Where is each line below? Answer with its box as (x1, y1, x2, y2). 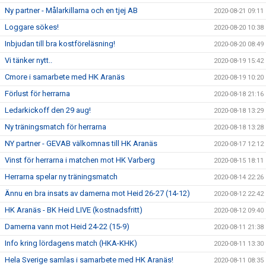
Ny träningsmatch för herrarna (5, 122, 106, 131)
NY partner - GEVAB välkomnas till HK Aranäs (5, 139, 157, 148)
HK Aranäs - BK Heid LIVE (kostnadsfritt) (5, 205, 142, 214)
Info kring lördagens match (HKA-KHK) (5, 239, 137, 248)
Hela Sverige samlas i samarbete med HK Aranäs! (5, 255, 173, 264)
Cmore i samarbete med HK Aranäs (5, 72, 125, 81)
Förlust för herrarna (5, 89, 70, 98)
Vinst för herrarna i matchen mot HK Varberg (5, 156, 155, 164)
